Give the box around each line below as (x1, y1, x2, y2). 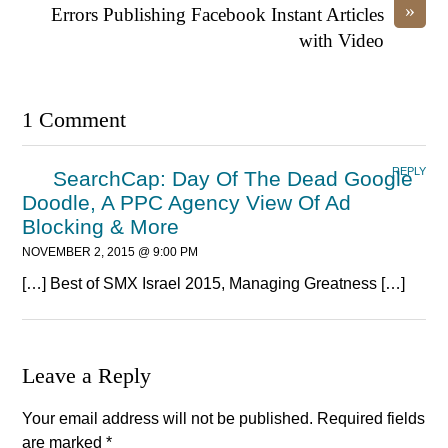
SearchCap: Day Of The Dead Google (53, 166, 414, 190)
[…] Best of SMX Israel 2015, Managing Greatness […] (22, 274, 406, 292)
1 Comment (22, 106, 127, 132)
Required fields (317, 409, 426, 427)
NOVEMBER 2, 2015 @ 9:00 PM (22, 244, 199, 259)
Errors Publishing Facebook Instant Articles (50, 3, 384, 25)
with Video (298, 29, 384, 51)
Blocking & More (22, 214, 180, 238)
